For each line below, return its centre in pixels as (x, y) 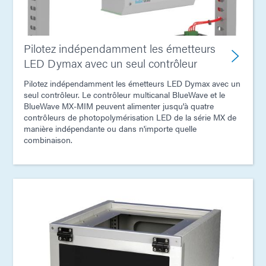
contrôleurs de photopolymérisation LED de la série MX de (130, 117)
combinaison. (48, 140)
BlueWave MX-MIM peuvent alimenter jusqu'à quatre (119, 106)
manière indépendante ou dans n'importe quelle (110, 129)
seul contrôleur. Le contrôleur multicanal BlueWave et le (124, 95)
